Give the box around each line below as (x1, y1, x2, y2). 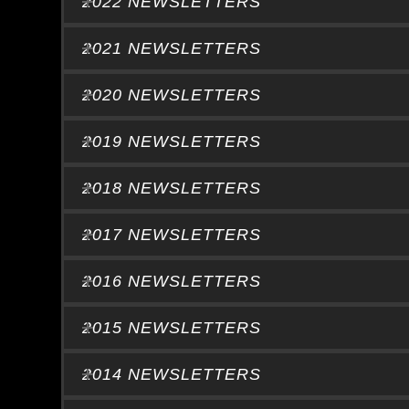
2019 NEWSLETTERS (82, 132, 262, 151)
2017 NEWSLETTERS (82, 225, 262, 244)
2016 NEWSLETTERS (82, 272, 262, 290)
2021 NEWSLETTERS (82, 39, 262, 58)
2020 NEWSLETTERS (82, 86, 262, 104)
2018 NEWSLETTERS (82, 179, 262, 197)
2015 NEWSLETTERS (82, 319, 262, 337)
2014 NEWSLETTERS (82, 365, 262, 383)
